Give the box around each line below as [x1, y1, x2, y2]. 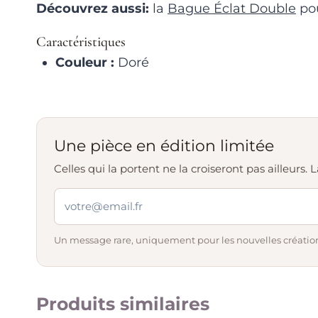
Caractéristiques [36, 33, 126, 50]
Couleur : [55, 54, 114, 70]
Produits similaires [36, 292, 209, 314]
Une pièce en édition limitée [54, 136, 274, 155]
